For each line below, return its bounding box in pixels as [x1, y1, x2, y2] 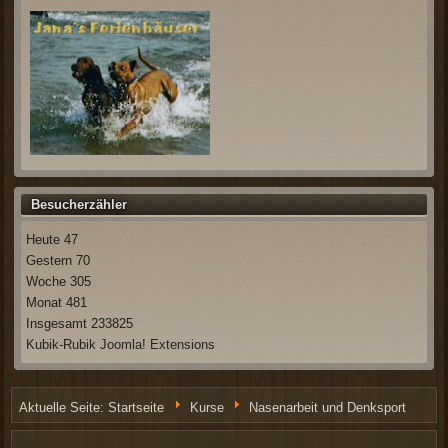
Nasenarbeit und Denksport [248, 399, 406, 415]
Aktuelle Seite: [19, 399, 109, 415]
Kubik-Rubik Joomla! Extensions [26, 336, 216, 352]
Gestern [26, 252, 77, 268]
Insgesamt [26, 315, 92, 331]
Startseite [108, 399, 165, 415]
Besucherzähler [31, 196, 128, 212]
